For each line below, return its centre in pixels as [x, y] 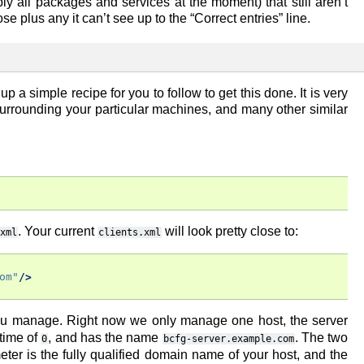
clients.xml [130, 232]
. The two [321, 338]
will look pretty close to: [230, 231]
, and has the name [105, 338]
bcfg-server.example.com [228, 339]
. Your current [58, 231]
